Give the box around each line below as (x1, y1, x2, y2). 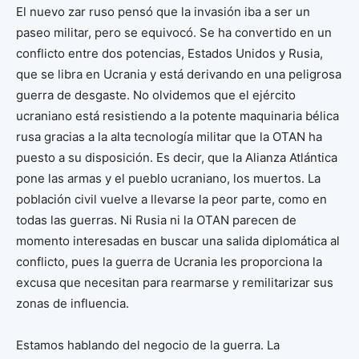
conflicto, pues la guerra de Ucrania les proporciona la (16, 254, 322, 269)
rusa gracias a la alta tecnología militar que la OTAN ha (16, 129, 322, 144)
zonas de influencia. (16, 296, 129, 311)
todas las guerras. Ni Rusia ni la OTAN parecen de (16, 212, 296, 228)
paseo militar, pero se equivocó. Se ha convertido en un (16, 25, 332, 40)
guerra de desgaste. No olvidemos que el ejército (16, 87, 296, 103)
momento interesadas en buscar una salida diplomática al (16, 233, 340, 248)
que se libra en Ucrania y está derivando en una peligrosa (16, 67, 341, 82)
